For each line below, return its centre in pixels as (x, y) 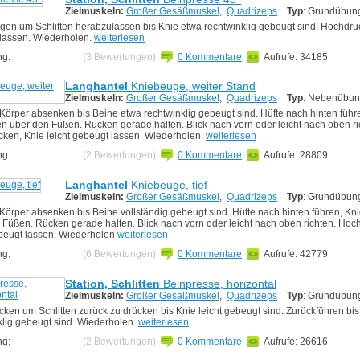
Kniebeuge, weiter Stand (192, 86)
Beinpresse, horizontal (218, 283)
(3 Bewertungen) (119, 57)
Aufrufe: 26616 (296, 341)
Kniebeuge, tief (168, 185)
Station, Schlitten (112, 283)
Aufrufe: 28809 (296, 155)
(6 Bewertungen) (119, 254)
